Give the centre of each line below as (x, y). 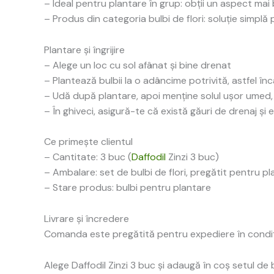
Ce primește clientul (88, 142)
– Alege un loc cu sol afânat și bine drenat (138, 65)
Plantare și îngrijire (84, 50)
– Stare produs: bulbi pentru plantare (128, 188)
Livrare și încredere (87, 219)
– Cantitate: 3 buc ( (88, 157)
